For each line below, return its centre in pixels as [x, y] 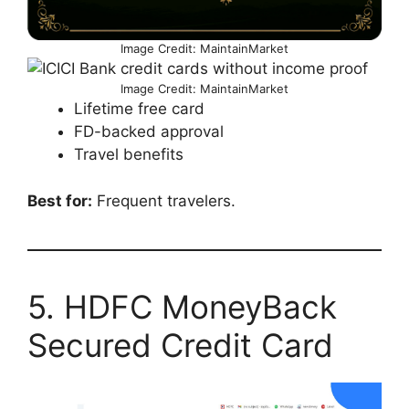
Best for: [60, 200]
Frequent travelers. [164, 200]
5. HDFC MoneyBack [182, 306]
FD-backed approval [149, 132]
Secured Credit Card [180, 345]
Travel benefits [129, 155]
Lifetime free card [139, 109]
